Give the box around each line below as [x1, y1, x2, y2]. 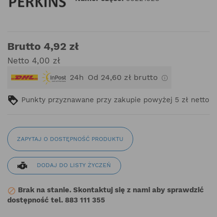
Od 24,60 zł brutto [88, 72, 158, 82]
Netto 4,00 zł [7, 55, 60, 65]
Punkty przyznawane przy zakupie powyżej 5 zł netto [19, 95, 209, 104]
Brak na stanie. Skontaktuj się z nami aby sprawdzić [16, 186, 204, 195]
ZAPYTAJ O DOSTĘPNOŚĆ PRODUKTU [17, 135, 124, 142]
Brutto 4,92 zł [7, 40, 79, 52]
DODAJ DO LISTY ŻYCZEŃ [37, 162, 111, 169]
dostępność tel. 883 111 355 [7, 196, 105, 205]
